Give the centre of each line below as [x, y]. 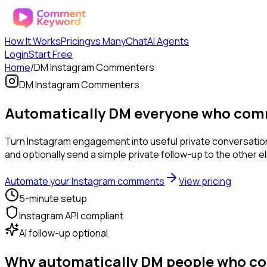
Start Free [51, 54]
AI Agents [168, 41]
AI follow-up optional [63, 233]
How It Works [33, 41]
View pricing [205, 181]
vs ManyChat [119, 41]
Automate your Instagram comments [85, 181]
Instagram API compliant [71, 215]
